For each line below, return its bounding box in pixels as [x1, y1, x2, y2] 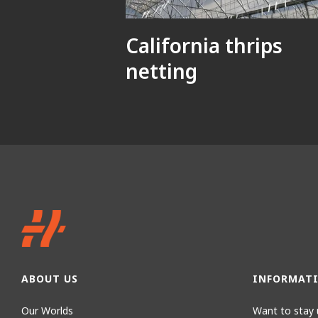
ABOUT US [21, 271, 78, 285]
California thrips [126, 32, 283, 59]
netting [126, 57, 197, 84]
